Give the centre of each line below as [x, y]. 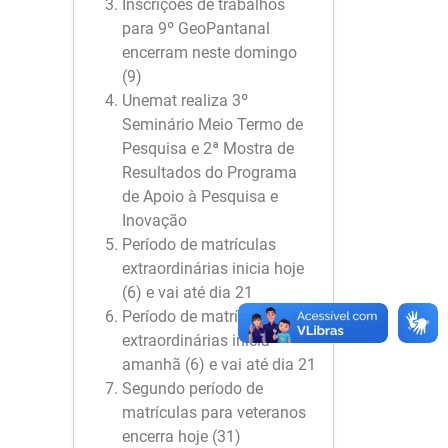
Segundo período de [192, 388]
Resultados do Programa [209, 172]
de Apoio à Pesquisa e [200, 196]
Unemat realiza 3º [185, 100]
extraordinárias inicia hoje [213, 268]
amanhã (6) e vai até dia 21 [219, 364]
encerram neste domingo [209, 52]
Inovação [154, 220]
